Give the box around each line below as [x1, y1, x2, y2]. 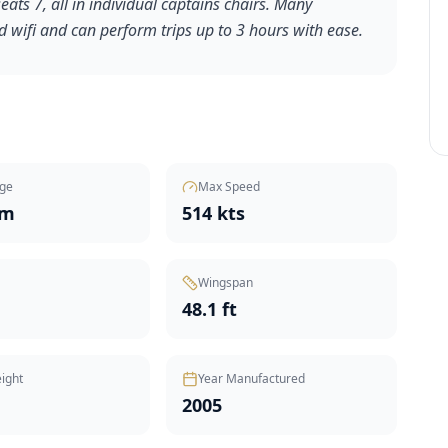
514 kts [182, 201, 246, 225]
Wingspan [198, 274, 254, 291]
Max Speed [198, 178, 261, 195]
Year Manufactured [198, 370, 306, 387]
